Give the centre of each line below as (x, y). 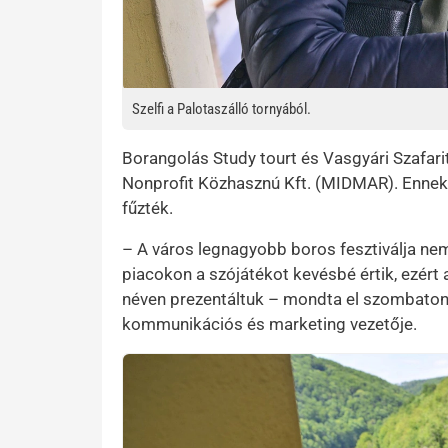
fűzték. (147, 208)
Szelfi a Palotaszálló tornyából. (221, 109)
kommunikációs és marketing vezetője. (269, 324)
